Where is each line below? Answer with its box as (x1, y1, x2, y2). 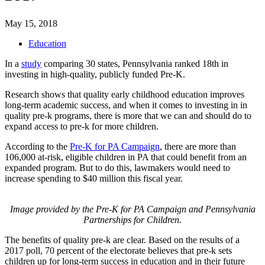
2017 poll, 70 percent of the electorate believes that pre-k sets (5, 245, 232, 256)
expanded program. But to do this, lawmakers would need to (5, 162, 230, 173)
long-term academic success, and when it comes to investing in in (5, 99, 247, 110)
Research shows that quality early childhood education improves (5, 89, 244, 99)
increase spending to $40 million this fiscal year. (5, 173, 183, 183)
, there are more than (160, 141, 236, 151)
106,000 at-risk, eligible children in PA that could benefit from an (5, 151, 247, 162)
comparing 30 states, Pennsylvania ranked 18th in (41, 58, 228, 69)
